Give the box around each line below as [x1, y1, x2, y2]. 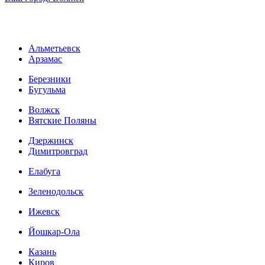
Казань [28, 246, 56, 257]
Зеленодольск [28, 186, 83, 196]
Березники [28, 73, 71, 84]
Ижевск [28, 206, 60, 216]
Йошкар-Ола [28, 226, 80, 237]
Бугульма [28, 84, 66, 95]
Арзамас [28, 53, 62, 64]
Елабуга [28, 166, 60, 176]
